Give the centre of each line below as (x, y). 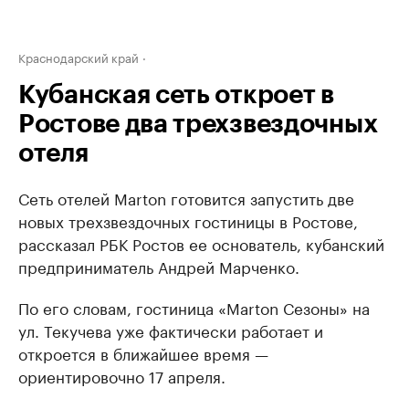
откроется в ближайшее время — (143, 352)
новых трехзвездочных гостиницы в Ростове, (188, 220)
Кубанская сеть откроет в (176, 95)
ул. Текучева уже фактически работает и (171, 330)
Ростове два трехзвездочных (198, 124)
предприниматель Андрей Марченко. (159, 266)
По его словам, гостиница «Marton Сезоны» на (194, 307)
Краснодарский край (79, 57)
